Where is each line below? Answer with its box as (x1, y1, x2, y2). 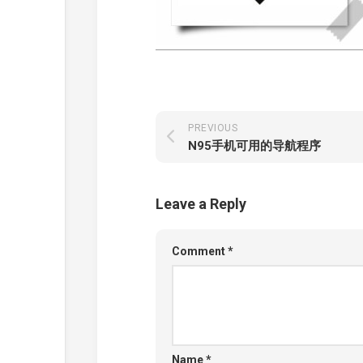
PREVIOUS (188, 122, 237, 134)
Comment (172, 245, 228, 258)
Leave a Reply (156, 195, 246, 212)
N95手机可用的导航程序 (188, 139, 321, 153)
